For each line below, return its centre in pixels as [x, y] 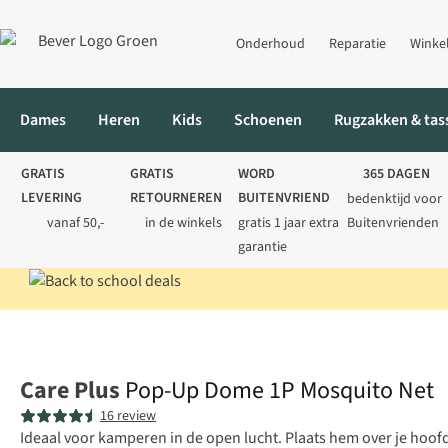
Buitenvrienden [392, 223]
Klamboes [404, 331]
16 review [128, 416]
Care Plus [70, 391]
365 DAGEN [397, 174]
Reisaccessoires [109, 331]
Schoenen [268, 120]
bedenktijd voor [394, 199]
